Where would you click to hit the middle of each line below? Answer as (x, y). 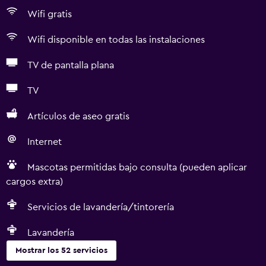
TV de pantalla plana (71, 65)
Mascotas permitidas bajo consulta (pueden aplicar (137, 167)
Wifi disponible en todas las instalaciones (116, 40)
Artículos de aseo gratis (78, 116)
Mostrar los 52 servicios (61, 251)
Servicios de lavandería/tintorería (101, 207)
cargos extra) (34, 182)
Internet (45, 142)
